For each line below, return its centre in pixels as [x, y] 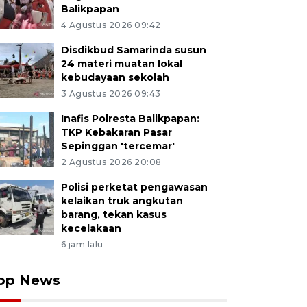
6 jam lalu [82, 244]
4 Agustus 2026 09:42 [111, 25]
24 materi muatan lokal [121, 64]
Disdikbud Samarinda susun [133, 50]
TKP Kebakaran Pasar [116, 132]
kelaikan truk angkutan [122, 201]
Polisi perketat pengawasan [134, 187]
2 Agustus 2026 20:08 [111, 162]
